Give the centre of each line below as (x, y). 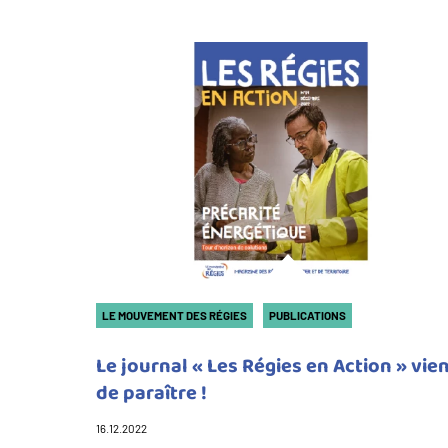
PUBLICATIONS (307, 314)
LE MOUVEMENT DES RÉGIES (174, 314)
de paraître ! (151, 393)
